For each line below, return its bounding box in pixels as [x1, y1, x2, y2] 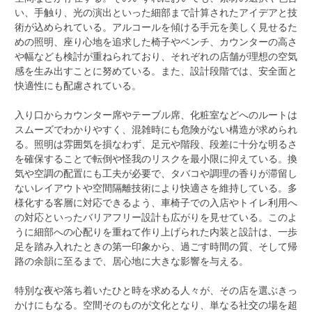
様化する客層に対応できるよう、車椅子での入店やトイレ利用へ [15, 195, 297, 209]
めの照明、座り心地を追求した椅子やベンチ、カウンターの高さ [15, 34, 297, 48]
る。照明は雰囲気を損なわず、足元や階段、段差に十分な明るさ [15, 136, 297, 150]
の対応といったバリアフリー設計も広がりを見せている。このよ [15, 210, 297, 224]
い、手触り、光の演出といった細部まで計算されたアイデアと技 [15, 5, 297, 19]
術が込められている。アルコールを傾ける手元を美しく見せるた [15, 19, 297, 33]
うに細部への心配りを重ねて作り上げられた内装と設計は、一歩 [15, 224, 297, 238]
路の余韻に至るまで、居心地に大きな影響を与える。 [15, 253, 249, 267]
